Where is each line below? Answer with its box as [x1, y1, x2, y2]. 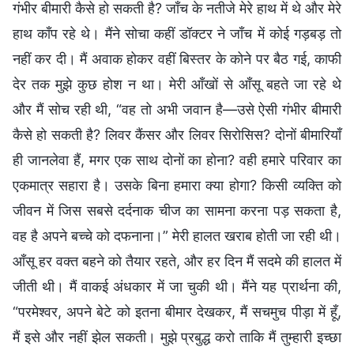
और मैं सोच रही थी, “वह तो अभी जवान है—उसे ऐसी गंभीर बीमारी [13, 100, 341, 118]
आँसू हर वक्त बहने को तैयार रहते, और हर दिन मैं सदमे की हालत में [13, 252, 341, 269]
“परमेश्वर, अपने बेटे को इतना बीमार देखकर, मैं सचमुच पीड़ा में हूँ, [13, 303, 341, 320]
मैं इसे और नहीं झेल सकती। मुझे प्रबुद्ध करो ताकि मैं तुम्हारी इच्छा [13, 328, 341, 345]
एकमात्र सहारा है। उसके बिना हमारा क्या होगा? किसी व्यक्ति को [13, 176, 341, 194]
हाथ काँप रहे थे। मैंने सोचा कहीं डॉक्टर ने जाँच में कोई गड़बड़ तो [13, 24, 341, 42]
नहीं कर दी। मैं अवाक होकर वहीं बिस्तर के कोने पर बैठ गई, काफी [13, 50, 341, 67]
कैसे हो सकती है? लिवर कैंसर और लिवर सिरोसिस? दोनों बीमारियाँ [13, 126, 341, 143]
